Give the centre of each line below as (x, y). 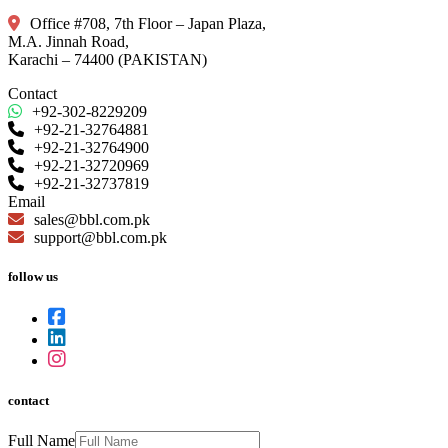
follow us (33, 277)
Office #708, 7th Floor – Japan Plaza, (146, 24)
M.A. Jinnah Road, (68, 42)
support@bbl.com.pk (98, 238)
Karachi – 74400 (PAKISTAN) (107, 60)
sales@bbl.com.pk (90, 220)
